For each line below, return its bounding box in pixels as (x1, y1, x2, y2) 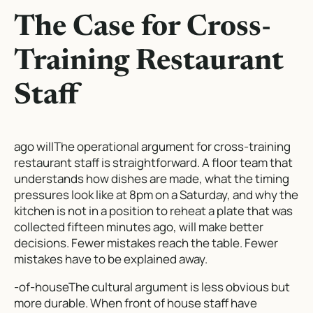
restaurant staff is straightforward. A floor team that (14, 154, 293, 170)
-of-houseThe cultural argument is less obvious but (14, 278, 290, 295)
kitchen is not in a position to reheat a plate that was (14, 202, 293, 219)
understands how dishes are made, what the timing (14, 170, 289, 187)
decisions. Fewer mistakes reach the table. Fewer (14, 234, 278, 251)
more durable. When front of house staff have (14, 294, 257, 311)
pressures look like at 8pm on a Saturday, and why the (14, 186, 298, 203)
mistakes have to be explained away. (14, 250, 208, 267)
